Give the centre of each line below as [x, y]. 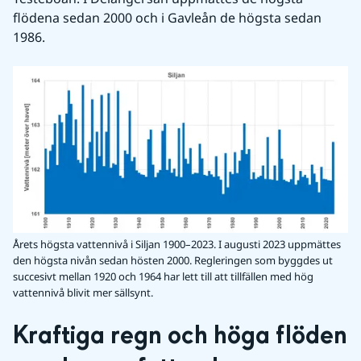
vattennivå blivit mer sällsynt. [83, 292]
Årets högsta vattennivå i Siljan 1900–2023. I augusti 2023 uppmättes [177, 244]
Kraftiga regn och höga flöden [180, 336]
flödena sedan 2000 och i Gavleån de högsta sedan [167, 18]
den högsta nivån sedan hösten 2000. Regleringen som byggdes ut [173, 260]
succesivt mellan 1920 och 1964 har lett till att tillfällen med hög [163, 276]
